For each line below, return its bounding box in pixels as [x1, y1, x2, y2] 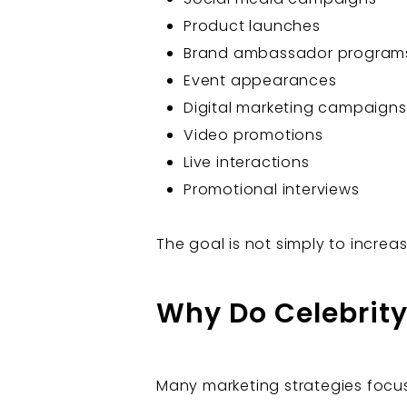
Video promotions [184, 124, 323, 145]
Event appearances [184, 69, 337, 91]
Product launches [184, 15, 321, 36]
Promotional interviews [184, 178, 360, 200]
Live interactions [184, 151, 310, 173]
